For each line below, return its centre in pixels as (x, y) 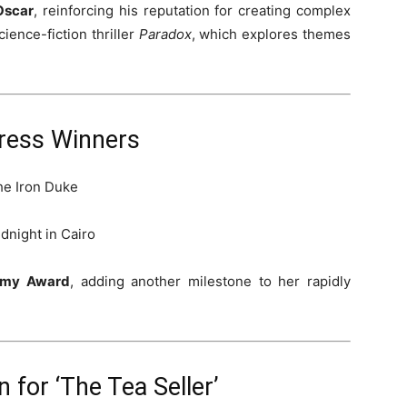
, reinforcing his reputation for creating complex (193, 10)
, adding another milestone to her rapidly (210, 281)
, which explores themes (271, 34)
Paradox (165, 34)
